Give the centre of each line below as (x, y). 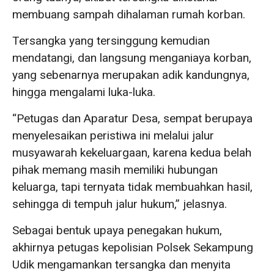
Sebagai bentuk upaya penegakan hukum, (117, 231)
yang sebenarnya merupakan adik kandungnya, (131, 75)
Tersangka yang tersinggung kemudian (111, 41)
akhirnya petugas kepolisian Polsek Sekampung (133, 248)
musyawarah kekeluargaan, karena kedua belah (132, 153)
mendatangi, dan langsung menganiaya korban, (132, 58)
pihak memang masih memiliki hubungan (115, 170)
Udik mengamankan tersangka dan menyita (121, 265)
